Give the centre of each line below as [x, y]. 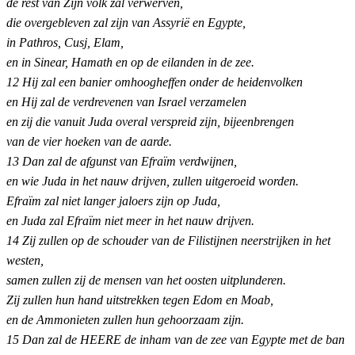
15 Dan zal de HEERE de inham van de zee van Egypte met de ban [176, 340]
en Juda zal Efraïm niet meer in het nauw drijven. [130, 221]
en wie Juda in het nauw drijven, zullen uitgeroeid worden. [153, 181]
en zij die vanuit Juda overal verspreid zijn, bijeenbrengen [150, 122]
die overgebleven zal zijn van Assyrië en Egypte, [126, 23]
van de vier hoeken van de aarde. [89, 142]
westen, [25, 261]
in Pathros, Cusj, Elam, [65, 43]
